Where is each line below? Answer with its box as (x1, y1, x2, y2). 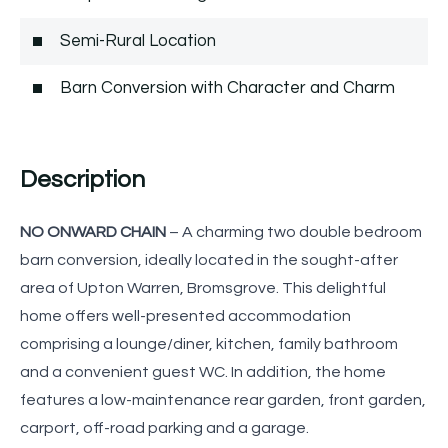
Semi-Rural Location (60, 31, 216, 50)
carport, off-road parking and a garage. (20, 419, 309, 436)
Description (20, 166, 145, 192)
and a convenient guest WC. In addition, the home (20, 363, 386, 380)
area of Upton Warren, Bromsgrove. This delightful (20, 279, 386, 296)
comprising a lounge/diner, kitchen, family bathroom (20, 335, 398, 352)
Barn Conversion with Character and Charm (60, 78, 395, 97)
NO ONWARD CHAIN (20, 223, 166, 240)
